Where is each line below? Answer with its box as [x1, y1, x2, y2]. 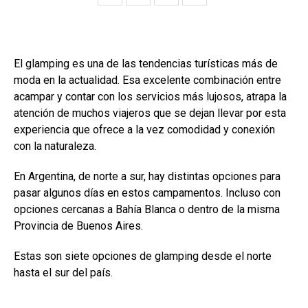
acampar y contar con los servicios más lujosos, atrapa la [14, 90, 287, 103]
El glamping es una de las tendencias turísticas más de [14, 57, 278, 70]
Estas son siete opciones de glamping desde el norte [14, 250, 272, 263]
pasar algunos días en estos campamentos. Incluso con [14, 186, 280, 199]
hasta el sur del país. [14, 266, 113, 279]
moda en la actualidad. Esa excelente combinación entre [14, 74, 281, 87]
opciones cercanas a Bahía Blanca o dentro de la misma [14, 203, 280, 216]
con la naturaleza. [14, 140, 96, 153]
